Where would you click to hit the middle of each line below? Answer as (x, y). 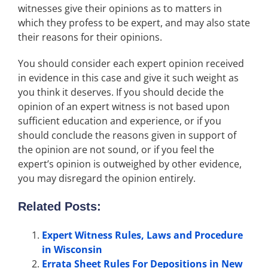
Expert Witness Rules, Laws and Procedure (142, 235)
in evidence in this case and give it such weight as (128, 78)
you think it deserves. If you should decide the (121, 92)
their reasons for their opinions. (90, 37)
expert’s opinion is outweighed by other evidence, (130, 164)
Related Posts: (60, 207)
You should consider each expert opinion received (131, 64)
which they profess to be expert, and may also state (134, 23)
